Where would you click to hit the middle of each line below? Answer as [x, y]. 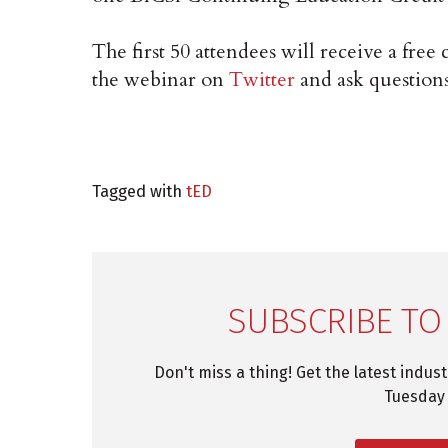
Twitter [262, 79]
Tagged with [139, 191]
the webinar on [160, 79]
